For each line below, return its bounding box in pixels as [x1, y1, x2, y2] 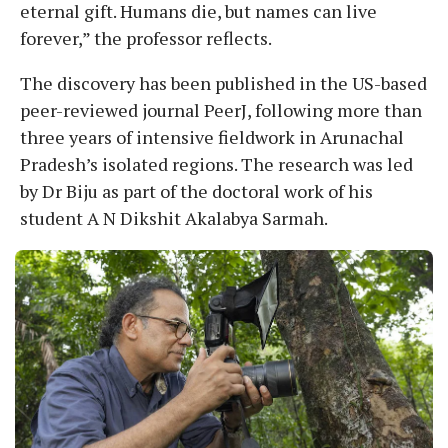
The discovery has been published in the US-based [20, 70, 427, 95]
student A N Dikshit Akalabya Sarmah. [20, 205, 328, 230]
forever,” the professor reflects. [20, 25, 272, 50]
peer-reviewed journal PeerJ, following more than [20, 97, 422, 122]
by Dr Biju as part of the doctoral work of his [20, 178, 373, 203]
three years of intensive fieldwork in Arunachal [20, 124, 404, 149]
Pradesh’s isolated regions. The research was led [20, 151, 413, 176]
